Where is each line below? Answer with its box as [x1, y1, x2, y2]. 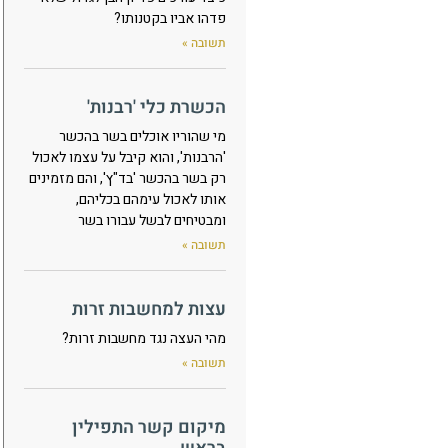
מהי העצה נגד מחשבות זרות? [62, 328, 226, 349]
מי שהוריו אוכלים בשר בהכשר [59, 126, 226, 147]
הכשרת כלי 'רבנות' [87, 94, 226, 121]
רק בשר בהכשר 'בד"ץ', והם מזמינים [29, 168, 226, 189]
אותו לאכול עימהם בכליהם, [76, 189, 226, 210]
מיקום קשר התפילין [72, 414, 226, 441]
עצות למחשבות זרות [72, 296, 226, 323]
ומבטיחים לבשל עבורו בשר [78, 210, 226, 231]
